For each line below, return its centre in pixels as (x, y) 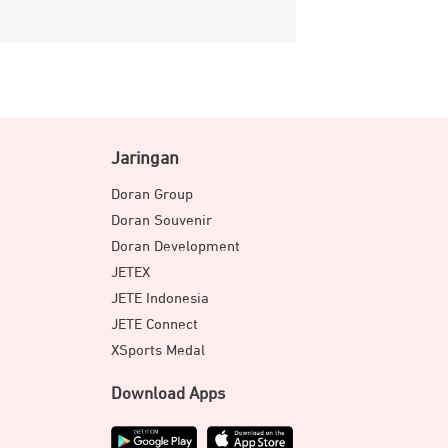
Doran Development (176, 246)
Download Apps (168, 394)
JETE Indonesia (160, 298)
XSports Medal (158, 350)
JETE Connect (155, 324)
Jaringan (145, 159)
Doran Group (152, 194)
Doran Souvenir (162, 220)
